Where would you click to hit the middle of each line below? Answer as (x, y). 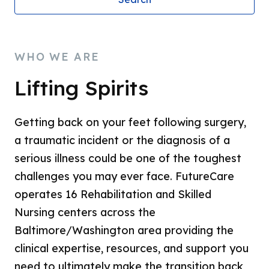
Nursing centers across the (85, 212)
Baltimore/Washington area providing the (124, 230)
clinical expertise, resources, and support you (132, 248)
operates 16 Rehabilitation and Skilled (113, 194)
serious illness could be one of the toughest (128, 158)
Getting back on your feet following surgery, (131, 122)
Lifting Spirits (82, 88)
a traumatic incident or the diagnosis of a (122, 140)
